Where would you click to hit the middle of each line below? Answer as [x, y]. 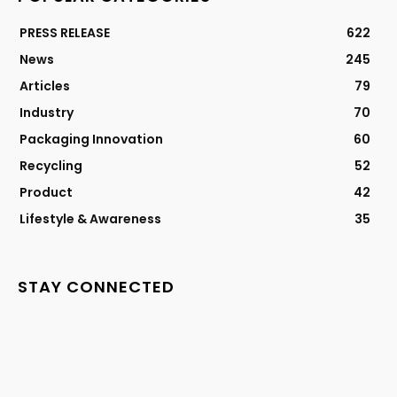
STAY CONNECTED [96, 286]
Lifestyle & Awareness [90, 218]
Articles [45, 86]
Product [46, 192]
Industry [47, 112]
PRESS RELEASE [65, 32]
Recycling [51, 165]
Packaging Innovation [91, 139]
